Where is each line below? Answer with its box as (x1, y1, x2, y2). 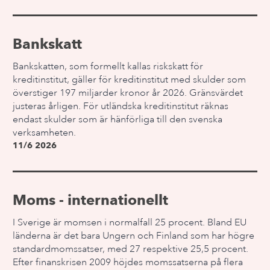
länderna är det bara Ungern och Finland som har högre (13, 230, 255, 242)
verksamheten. (13, 127, 77, 139)
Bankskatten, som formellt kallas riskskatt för (13, 60, 204, 72)
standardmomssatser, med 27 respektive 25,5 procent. (13, 243, 249, 255)
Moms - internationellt (13, 191, 169, 209)
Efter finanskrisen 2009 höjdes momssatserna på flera (13, 256, 243, 268)
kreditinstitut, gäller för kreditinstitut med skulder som (13, 74, 246, 86)
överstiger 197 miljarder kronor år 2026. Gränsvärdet (13, 87, 243, 99)
